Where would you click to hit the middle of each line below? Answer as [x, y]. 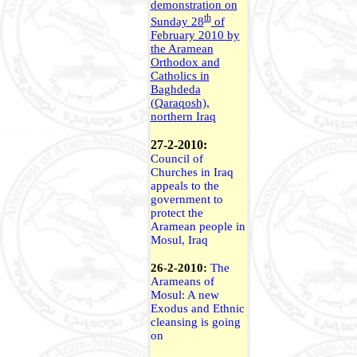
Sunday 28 [177, 21]
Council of [177, 158]
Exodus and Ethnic [197, 308]
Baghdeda [175, 89]
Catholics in [180, 75]
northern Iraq [183, 116]
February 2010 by [195, 35]
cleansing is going [195, 322]
